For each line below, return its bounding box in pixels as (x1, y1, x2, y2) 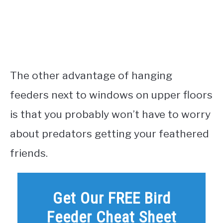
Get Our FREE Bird (52, 189, 171, 208)
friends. (10, 147, 48, 160)
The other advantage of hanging (10, 69, 172, 82)
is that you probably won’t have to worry (10, 108, 211, 121)
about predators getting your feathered (10, 127, 209, 140)
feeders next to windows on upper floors (10, 89, 213, 102)
